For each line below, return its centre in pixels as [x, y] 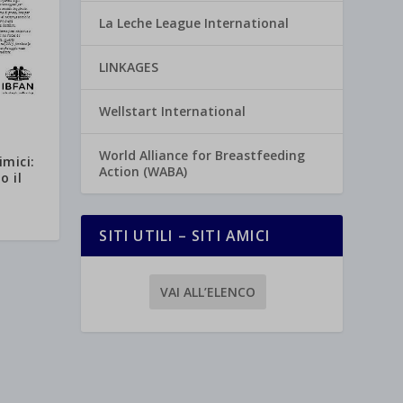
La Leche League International [194, 23]
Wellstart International [173, 112]
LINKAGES [129, 67]
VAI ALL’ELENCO [207, 291]
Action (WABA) [143, 172]
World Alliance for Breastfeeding [202, 156]
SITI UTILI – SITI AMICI [184, 236]
